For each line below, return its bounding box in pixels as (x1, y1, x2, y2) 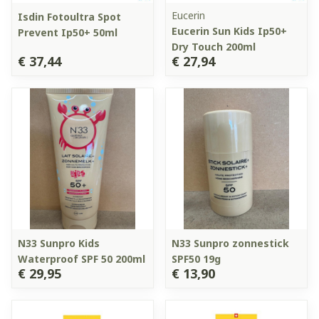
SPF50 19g (172, 251, 221, 266)
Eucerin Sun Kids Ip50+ (172, 23, 287, 38)
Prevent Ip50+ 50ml (18, 25, 117, 39)
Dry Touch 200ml (172, 39, 256, 53)
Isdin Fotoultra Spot (18, 9, 121, 23)
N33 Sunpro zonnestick (172, 236, 289, 250)
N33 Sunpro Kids (18, 236, 100, 250)
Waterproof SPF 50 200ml (18, 251, 145, 266)
